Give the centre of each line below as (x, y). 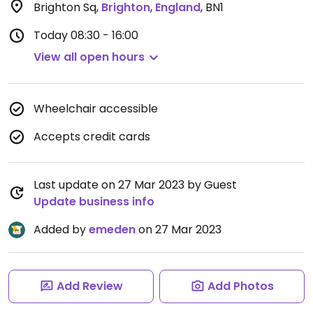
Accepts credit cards (92, 137)
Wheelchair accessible (96, 109)
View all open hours (89, 57)
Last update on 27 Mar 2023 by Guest (135, 185)
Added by (61, 230)
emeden (112, 230)
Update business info (94, 202)
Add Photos (240, 286)
